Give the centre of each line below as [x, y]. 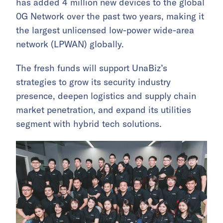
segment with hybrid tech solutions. [89, 124]
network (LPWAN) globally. [70, 44]
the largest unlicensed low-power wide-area [105, 30]
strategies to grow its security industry [93, 82]
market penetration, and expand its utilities [104, 110]
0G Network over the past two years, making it [110, 16]
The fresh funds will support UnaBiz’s [92, 68]
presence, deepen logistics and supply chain [106, 96]
